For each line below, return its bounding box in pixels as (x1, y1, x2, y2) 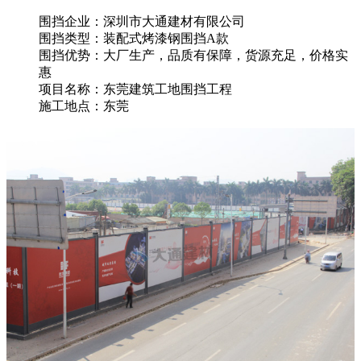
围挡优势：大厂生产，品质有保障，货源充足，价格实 (39, 48, 348, 62)
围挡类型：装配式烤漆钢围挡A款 (39, 31, 229, 45)
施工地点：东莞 (39, 98, 129, 113)
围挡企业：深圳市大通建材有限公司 (39, 14, 245, 28)
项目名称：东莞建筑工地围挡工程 (39, 81, 232, 96)
